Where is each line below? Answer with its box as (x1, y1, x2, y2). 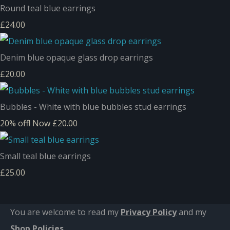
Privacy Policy (121, 206, 177, 218)
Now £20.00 (32, 117, 78, 129)
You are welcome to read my (10, 206, 121, 218)
